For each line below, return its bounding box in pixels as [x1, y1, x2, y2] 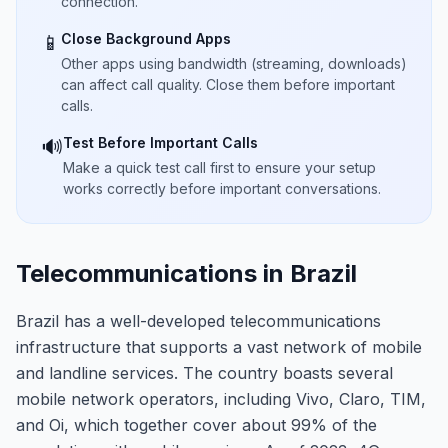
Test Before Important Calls [63, 134, 258, 151]
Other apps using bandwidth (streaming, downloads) [61, 55, 407, 72]
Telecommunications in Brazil [16, 259, 357, 288]
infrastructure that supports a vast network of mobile [16, 337, 422, 357]
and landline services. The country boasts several [16, 363, 393, 383]
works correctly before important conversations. [63, 180, 381, 197]
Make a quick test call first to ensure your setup [63, 159, 376, 176]
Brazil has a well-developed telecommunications [16, 311, 381, 331]
